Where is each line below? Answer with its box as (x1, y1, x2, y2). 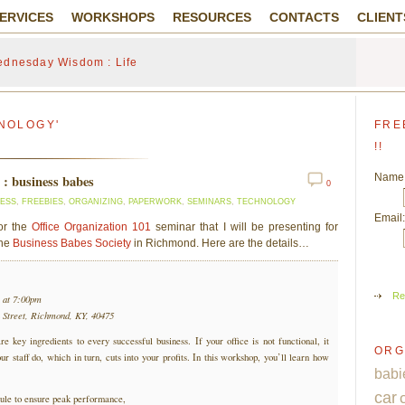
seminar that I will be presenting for (151, 221, 339, 233)
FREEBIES (22, 197, 63, 206)
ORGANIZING (69, 197, 123, 206)
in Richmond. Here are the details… (131, 237, 309, 250)
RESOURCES (173, 10, 251, 24)
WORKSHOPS (71, 10, 155, 24)
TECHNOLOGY (237, 197, 296, 206)
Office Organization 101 (31, 221, 152, 233)
